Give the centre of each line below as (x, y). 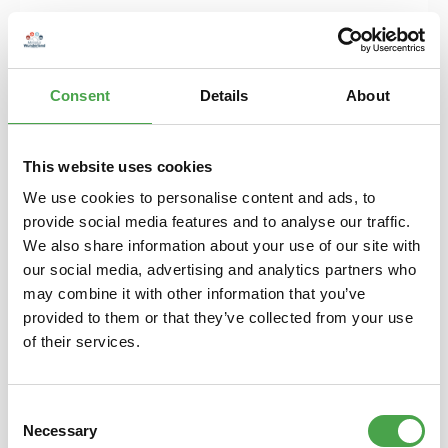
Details (224, 95)
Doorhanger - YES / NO (224, 237)
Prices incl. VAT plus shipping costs (224, 356)
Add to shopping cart (224, 405)
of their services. (81, 341)
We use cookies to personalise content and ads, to (199, 197)
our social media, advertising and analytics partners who (219, 269)
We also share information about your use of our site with (222, 245)
